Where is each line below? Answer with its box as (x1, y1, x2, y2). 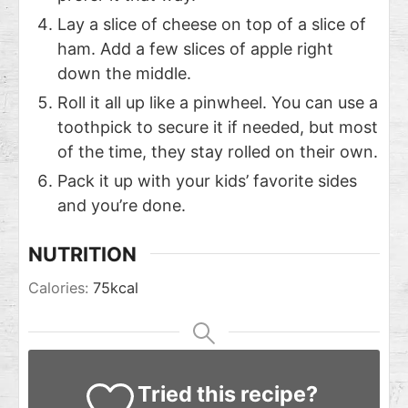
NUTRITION (28, 241, 137, 266)
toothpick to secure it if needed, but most (57, 117, 378, 137)
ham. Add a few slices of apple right (57, 38, 333, 58)
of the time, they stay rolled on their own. (57, 141, 378, 161)
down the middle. (57, 63, 191, 83)
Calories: (28, 279, 93, 298)
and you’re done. (57, 195, 186, 215)
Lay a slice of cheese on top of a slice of (57, 14, 366, 34)
